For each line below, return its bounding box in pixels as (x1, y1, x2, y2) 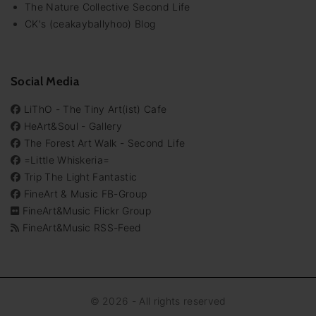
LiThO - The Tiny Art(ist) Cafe (23, 103, 167, 115)
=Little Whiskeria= (23, 154, 110, 166)
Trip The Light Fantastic (23, 171, 138, 183)
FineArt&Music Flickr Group (22, 205, 151, 217)
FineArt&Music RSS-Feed (22, 221, 142, 233)
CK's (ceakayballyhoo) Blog (25, 18, 156, 30)
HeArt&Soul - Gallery (23, 120, 123, 132)
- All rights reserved (128, 295, 226, 307)
